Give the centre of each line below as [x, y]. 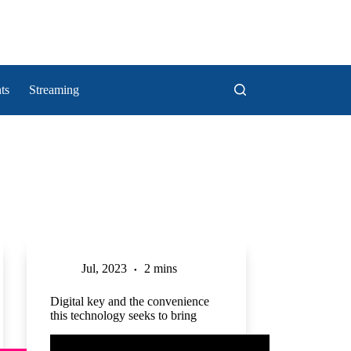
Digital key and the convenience [129, 302]
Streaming [54, 89]
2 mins [160, 269]
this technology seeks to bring [123, 316]
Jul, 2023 [104, 269]
